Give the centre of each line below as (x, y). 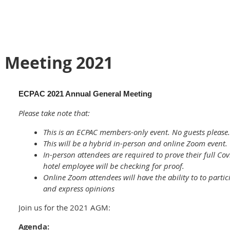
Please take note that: (54, 113)
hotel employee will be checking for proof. (114, 166)
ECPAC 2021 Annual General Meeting (85, 94)
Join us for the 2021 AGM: (64, 207)
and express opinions (79, 188)
